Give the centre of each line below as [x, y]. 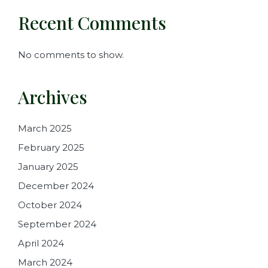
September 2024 [57, 224]
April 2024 [41, 243]
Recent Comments [92, 22]
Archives [53, 97]
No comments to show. [71, 55]
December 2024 [56, 185]
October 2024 [50, 205]
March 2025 [45, 128]
